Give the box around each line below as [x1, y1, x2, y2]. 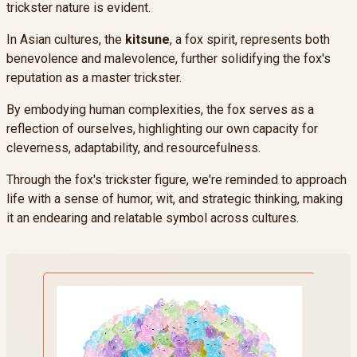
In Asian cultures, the [6, 31, 125, 47]
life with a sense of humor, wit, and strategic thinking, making [6, 190, 343, 206]
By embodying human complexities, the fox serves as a [6, 101, 314, 117]
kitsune [125, 31, 170, 47]
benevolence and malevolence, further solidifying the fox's [6, 50, 331, 66]
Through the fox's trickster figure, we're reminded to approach [6, 171, 347, 187]
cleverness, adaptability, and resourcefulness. [6, 139, 261, 155]
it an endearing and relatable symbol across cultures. [6, 210, 299, 226]
